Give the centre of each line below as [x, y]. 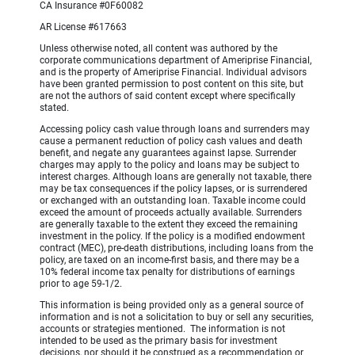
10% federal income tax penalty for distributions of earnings [167, 272]
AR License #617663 [83, 27]
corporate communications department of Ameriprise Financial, [176, 61]
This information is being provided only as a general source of [172, 305]
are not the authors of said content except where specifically [168, 96]
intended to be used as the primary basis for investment [158, 341]
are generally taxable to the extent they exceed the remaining [169, 225]
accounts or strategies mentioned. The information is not [162, 329]
